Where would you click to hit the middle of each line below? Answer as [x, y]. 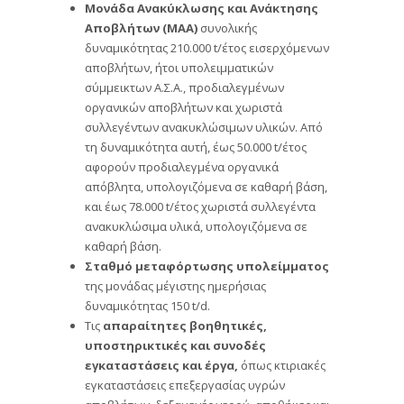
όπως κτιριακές [282, 364]
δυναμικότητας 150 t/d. [147, 304]
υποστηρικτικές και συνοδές [175, 344]
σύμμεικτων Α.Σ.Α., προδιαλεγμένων [184, 86]
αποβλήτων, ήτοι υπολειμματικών [179, 66]
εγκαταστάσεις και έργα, [161, 364]
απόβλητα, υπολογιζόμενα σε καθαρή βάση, [206, 185]
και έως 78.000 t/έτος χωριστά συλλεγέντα [200, 205]
